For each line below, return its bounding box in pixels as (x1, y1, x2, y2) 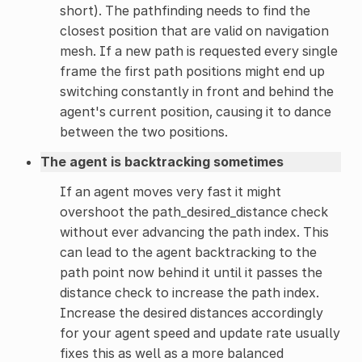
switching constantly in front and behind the (59, 82, 334, 99)
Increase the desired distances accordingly (59, 304, 323, 321)
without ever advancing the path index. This (59, 223, 329, 240)
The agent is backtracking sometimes (40, 153, 284, 170)
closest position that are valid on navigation (59, 22, 329, 39)
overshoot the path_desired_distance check (59, 203, 328, 220)
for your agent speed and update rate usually (59, 324, 340, 341)
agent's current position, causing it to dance (59, 103, 331, 120)
